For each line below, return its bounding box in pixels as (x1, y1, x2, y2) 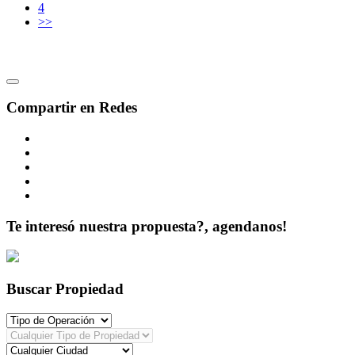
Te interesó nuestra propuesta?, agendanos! (6, 217, 287, 235)
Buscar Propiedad (6, 281, 124, 298)
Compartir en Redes (6, 99, 137, 116)
